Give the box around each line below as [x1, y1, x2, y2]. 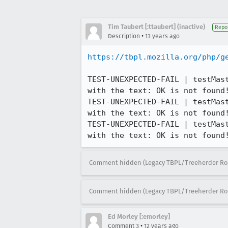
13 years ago [145, 33, 180, 40]
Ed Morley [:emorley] [108, 213, 170, 220]
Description [108, 33, 140, 40]
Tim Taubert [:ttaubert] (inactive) [108, 23, 205, 31]
